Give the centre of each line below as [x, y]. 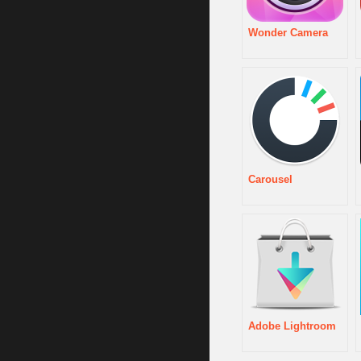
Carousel [270, 180]
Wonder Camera [288, 33]
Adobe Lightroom [292, 326]
